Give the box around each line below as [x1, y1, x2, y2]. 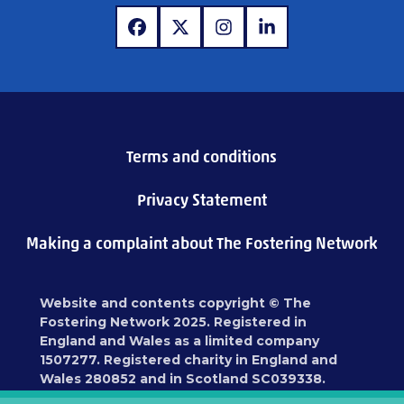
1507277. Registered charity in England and [40, 352, 338, 369]
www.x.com [179, 26, 267, 47]
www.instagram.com [222, 26, 375, 47]
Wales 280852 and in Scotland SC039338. [40, 371, 326, 388]
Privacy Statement [136, 190, 267, 211]
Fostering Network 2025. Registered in [40, 314, 308, 331]
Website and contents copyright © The [40, 295, 312, 312]
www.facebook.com [135, 26, 282, 47]
